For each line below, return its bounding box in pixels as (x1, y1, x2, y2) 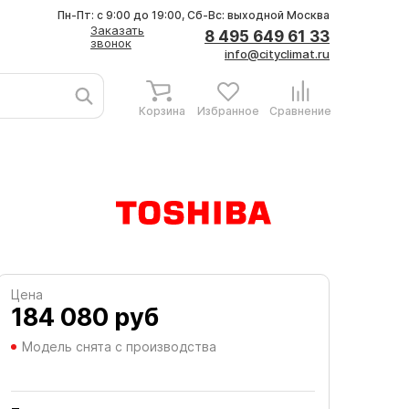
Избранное (197, 104, 259, 118)
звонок (90, 36, 131, 50)
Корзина (138, 104, 185, 118)
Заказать (90, 23, 144, 37)
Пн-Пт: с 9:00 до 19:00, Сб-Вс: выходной (58, 8, 287, 22)
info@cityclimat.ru (225, 47, 330, 61)
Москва (287, 8, 330, 22)
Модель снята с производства (22, 339, 216, 354)
